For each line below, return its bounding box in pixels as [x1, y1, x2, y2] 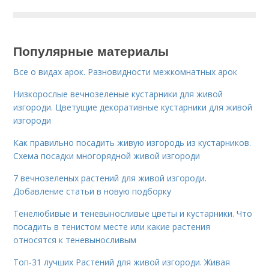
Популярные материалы [13, 41, 169, 60]
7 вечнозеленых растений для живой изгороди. [13, 172, 207, 184]
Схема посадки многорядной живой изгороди [13, 150, 201, 162]
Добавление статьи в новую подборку [13, 186, 172, 198]
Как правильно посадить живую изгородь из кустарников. [13, 137, 252, 149]
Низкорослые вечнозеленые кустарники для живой [13, 88, 223, 100]
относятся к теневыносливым [13, 234, 137, 246]
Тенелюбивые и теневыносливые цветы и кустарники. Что [13, 208, 253, 220]
